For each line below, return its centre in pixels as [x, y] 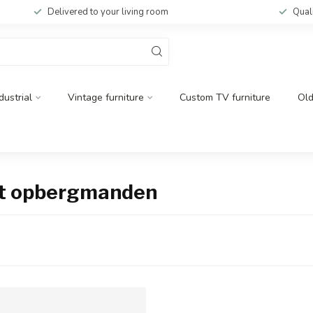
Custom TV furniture [225, 97]
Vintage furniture [106, 97]
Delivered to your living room [108, 12]
